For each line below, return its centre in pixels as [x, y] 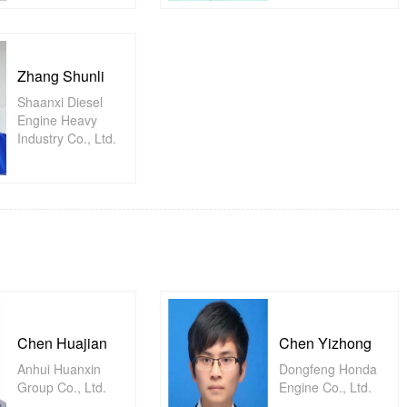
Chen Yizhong [326, 343]
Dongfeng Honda [328, 369]
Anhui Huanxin [59, 369]
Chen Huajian [62, 343]
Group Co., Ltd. [61, 387]
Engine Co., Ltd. [326, 387]
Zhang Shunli [60, 76]
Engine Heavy [57, 120]
